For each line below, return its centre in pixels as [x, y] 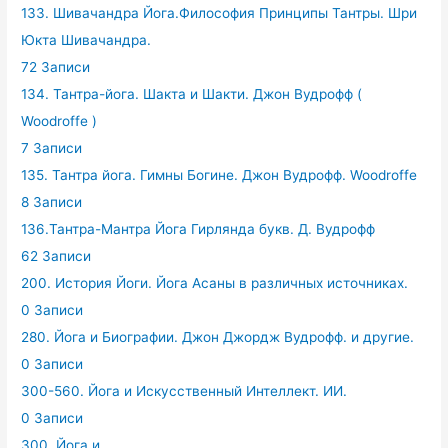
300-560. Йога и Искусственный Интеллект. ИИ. [184, 390]
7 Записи [52, 147]
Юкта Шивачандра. [86, 39]
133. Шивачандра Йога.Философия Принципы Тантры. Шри [219, 12]
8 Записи [52, 201]
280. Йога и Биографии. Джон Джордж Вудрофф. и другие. [218, 336]
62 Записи [56, 255]
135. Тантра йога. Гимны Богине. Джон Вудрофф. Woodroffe [219, 174]
